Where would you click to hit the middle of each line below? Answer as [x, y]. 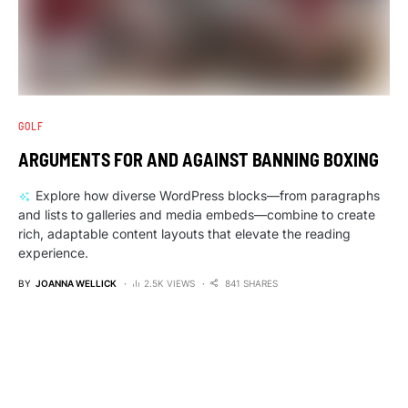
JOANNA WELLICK [76, 283]
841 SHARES [251, 283]
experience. [53, 252]
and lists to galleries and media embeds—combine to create [197, 214]
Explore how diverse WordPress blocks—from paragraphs [207, 195]
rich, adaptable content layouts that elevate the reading [184, 233]
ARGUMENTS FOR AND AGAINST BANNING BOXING [199, 159]
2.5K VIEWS [169, 283]
